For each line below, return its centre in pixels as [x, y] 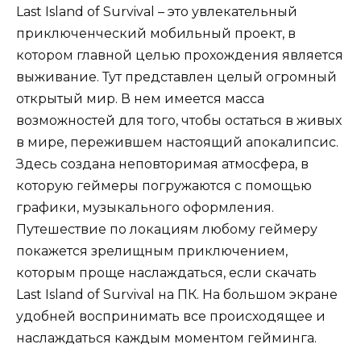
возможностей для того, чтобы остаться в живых [179, 120]
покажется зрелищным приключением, [152, 251]
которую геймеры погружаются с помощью [164, 185]
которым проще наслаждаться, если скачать [166, 272]
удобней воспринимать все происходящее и [171, 316]
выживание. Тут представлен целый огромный [176, 77]
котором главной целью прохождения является [180, 55]
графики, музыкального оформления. [145, 207]
